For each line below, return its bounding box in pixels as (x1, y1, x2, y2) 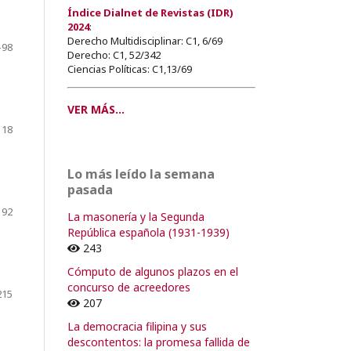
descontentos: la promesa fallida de (67, 334, 250, 349)
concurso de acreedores (67, 279, 190, 295)
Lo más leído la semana (67, 165, 215, 183)
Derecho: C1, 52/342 (67, 47, 161, 62)
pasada (67, 180, 113, 198)
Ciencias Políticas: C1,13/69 (67, 61, 192, 76)
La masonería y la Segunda (67, 208, 204, 224)
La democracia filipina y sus (67, 318, 207, 334)
